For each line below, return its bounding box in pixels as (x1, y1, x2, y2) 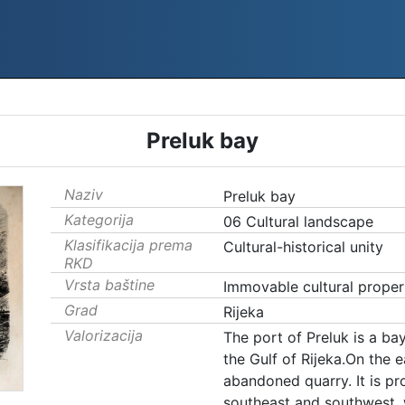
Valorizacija (64, 326, 143, 344)
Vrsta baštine (64, 276, 155, 294)
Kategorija (64, 211, 134, 229)
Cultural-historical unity (222, 238, 383, 256)
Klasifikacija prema (64, 236, 193, 254)
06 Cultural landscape (222, 212, 373, 231)
